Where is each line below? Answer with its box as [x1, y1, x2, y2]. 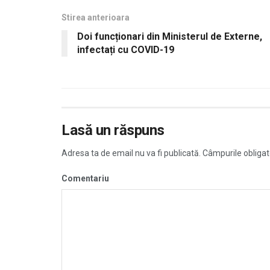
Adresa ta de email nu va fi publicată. [61, 148, 201, 158]
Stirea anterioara [61, 12, 130, 22]
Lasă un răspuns [61, 121, 165, 139]
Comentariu [61, 173, 109, 183]
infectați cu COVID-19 [77, 43, 174, 55]
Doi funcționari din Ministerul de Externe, [77, 30, 262, 42]
